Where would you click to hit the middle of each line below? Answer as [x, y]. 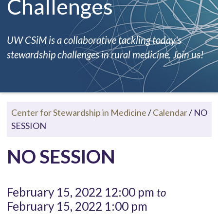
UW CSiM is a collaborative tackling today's [94, 40]
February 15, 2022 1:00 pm [77, 206]
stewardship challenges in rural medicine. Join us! [105, 54]
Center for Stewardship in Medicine [79, 112]
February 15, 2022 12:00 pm [82, 192]
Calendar [170, 112]
